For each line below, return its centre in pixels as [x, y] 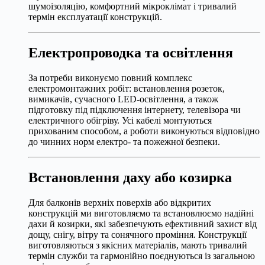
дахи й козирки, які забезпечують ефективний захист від [143, 224]
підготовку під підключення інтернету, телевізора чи [135, 109]
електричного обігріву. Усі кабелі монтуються [120, 120]
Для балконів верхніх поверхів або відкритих [120, 202]
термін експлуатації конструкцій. [95, 17]
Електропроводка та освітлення [131, 52]
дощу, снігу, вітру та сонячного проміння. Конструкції [138, 234]
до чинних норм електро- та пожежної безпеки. [124, 141]
